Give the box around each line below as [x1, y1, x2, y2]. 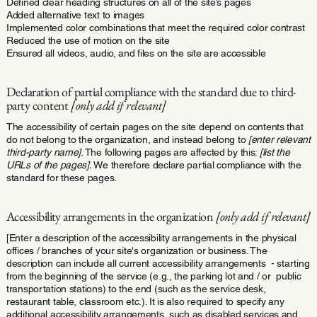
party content [6, 96, 71, 113]
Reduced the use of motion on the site [6, 34, 170, 46]
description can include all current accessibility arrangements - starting [6, 257, 310, 269]
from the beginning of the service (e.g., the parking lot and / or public [6, 270, 301, 282]
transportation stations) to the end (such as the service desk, [6, 282, 266, 294]
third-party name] [6, 146, 81, 158]
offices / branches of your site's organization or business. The [6, 244, 267, 256]
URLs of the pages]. [6, 158, 92, 171]
